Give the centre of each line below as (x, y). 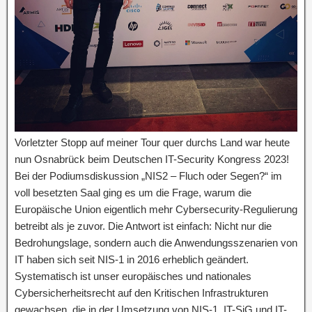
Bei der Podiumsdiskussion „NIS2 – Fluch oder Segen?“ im (148, 176)
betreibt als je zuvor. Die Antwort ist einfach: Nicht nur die (143, 226)
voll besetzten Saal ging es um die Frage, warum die (133, 193)
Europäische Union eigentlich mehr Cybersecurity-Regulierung (156, 209)
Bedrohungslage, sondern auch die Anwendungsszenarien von (156, 243)
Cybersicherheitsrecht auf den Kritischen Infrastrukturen (141, 293)
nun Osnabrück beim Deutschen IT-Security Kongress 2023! (152, 159)
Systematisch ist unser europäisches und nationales (133, 276)
